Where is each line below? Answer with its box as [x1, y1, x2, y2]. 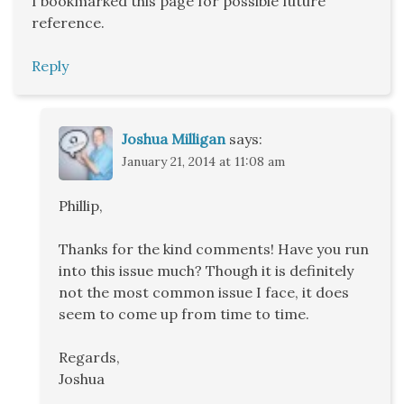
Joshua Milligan [122, 130, 225, 149]
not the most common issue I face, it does [59, 283, 349, 302]
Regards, [59, 348, 120, 367]
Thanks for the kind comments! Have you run [59, 240, 369, 259]
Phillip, [59, 197, 103, 216]
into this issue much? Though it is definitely [59, 262, 353, 280]
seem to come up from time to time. [59, 305, 309, 324]
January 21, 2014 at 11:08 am [122, 153, 285, 170]
